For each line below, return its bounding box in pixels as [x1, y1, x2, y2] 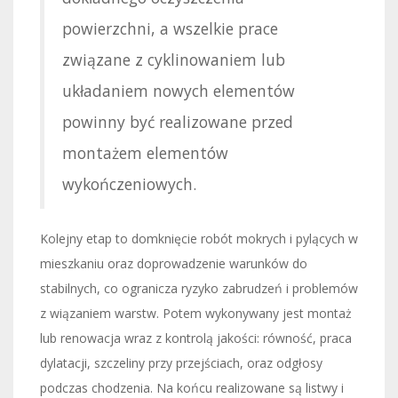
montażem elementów [62, 141, 228, 163]
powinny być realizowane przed [62, 110, 293, 132]
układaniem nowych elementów [62, 79, 295, 101]
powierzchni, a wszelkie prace [62, 17, 278, 39]
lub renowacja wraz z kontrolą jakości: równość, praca [40, 329, 352, 346]
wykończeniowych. [62, 172, 196, 195]
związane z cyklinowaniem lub [62, 48, 285, 70]
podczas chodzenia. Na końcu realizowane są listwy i [40, 378, 344, 396]
